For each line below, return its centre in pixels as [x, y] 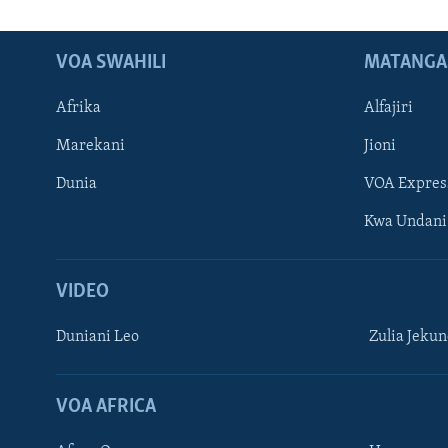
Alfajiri [388, 107]
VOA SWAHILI [111, 62]
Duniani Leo [97, 336]
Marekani [90, 145]
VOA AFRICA [106, 406]
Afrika [78, 107]
